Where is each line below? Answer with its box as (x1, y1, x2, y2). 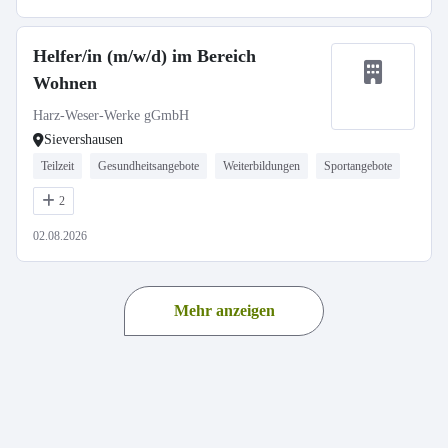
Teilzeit (41, 159, 74, 173)
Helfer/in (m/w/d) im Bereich (33, 46, 256, 66)
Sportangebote (324, 159, 392, 173)
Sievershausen (44, 132, 123, 147)
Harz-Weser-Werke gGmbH (33, 108, 189, 123)
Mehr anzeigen (173, 302, 275, 319)
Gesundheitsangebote (98, 159, 199, 173)
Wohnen (33, 73, 97, 93)
